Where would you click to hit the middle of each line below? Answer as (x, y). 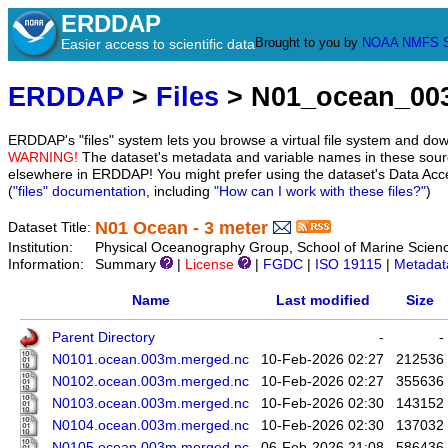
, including (180, 192)
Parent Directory (103, 338)
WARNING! (43, 158)
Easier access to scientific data (158, 44)
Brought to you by (308, 42)
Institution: (42, 248)
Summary (127, 265)
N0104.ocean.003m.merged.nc (150, 426)
